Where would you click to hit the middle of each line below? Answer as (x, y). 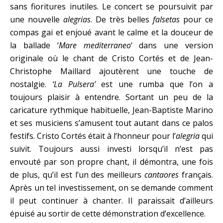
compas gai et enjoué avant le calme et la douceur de (111, 32)
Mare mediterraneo (95, 45)
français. (196, 175)
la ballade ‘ (34, 45)
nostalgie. (31, 84)
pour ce (196, 19)
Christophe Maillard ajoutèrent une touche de (111, 71)
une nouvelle (37, 19)
